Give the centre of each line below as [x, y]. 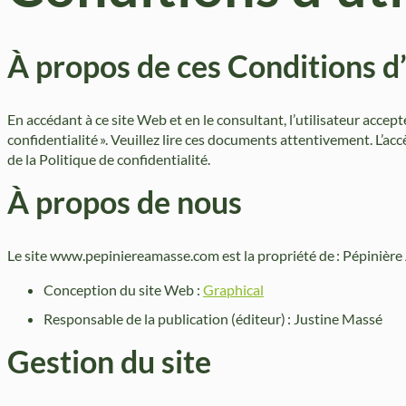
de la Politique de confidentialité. [109, 159]
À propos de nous [125, 202]
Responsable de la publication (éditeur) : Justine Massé [213, 319]
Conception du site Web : [123, 289]
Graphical [233, 289]
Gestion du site [109, 362]
